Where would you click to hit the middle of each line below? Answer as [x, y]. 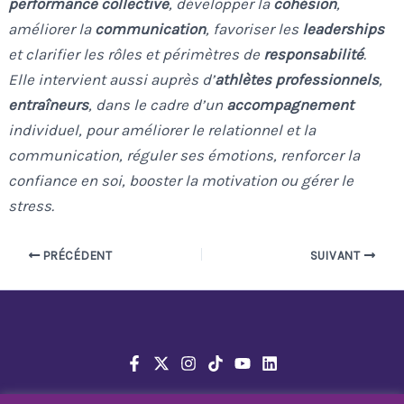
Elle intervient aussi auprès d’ [112, 80]
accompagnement [290, 105]
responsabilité [314, 55]
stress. [32, 206]
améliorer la [52, 29]
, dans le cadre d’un [158, 105]
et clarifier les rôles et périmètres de [136, 55]
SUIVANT [337, 255]
